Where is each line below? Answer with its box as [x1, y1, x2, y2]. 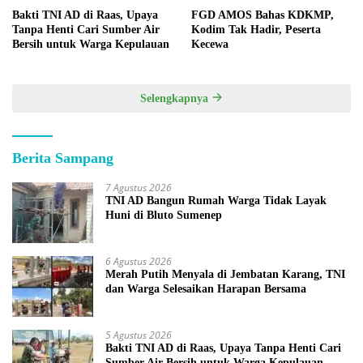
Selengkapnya [140, 92, 211, 105]
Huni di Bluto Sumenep [105, 208, 222, 221]
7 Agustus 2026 [105, 180, 172, 194]
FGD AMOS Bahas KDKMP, [191, 8, 334, 21]
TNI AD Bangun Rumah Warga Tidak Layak [105, 194, 327, 207]
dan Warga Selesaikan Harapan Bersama [105, 282, 306, 295]
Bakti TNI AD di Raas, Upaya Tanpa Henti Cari [105, 341, 341, 354]
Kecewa [191, 37, 228, 50]
